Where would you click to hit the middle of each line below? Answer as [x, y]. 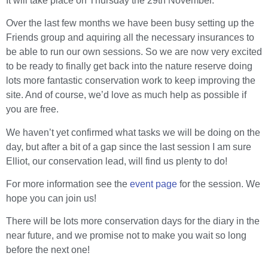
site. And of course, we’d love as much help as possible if [126, 95]
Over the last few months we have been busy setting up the [130, 23]
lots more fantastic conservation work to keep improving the [131, 81]
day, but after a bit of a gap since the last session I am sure [129, 147]
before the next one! [48, 250]
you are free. [32, 109]
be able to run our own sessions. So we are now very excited [134, 52]
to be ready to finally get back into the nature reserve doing [129, 66]
